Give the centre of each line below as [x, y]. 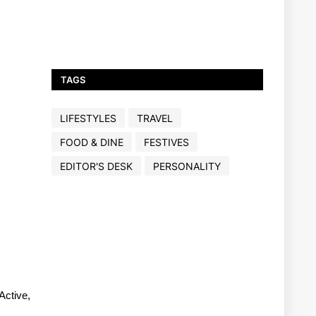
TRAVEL [155, 118]
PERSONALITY [187, 166]
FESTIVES [166, 142]
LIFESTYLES [88, 118]
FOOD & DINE [92, 142]
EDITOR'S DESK [96, 166]
